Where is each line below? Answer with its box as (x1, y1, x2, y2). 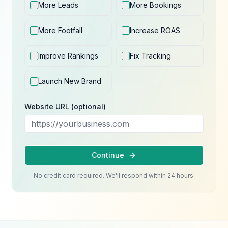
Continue (92, 151, 124, 159)
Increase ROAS (130, 26, 180, 35)
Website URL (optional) (24, 102, 106, 111)
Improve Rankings (38, 51, 98, 60)
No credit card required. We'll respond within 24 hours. (33, 172, 195, 179)
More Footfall (38, 26, 82, 35)
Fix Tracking (130, 51, 171, 60)
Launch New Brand (38, 77, 101, 85)
